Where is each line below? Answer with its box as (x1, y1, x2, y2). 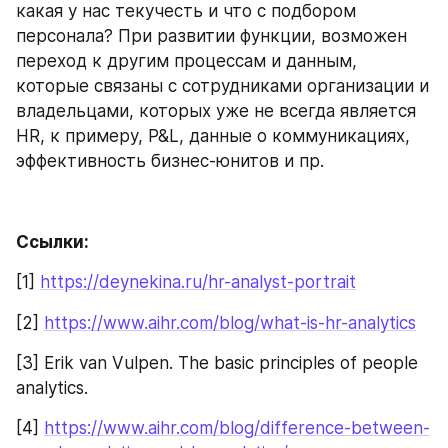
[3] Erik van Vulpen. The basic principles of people (16, 353, 418, 374)
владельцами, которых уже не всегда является (16, 101, 416, 122)
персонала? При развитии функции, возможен (16, 26, 407, 47)
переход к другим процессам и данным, (16, 51, 357, 72)
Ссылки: (16, 231, 89, 252)
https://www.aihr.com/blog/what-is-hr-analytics (44, 312, 416, 333)
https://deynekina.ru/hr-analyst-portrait (40, 272, 356, 293)
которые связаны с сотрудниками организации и (16, 76, 429, 97)
